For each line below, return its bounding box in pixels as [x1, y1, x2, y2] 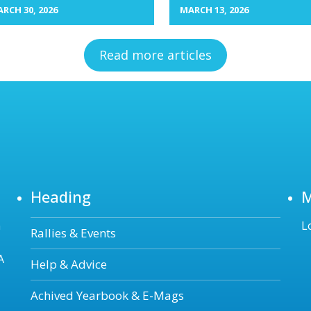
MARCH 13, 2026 [180, 3, 249, 16]
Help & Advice [31, 255, 107, 272]
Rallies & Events [31, 224, 116, 241]
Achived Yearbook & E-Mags [31, 287, 184, 303]
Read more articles [99, 47, 212, 63]
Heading [31, 185, 91, 207]
